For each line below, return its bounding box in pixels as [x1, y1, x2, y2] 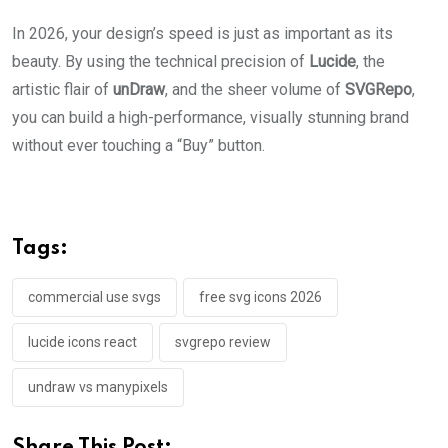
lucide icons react [28, 334, 137, 351]
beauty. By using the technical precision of [12, 52, 309, 72]
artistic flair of [12, 80, 113, 100]
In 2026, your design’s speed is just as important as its [12, 24, 393, 44]
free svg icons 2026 [199, 289, 322, 306]
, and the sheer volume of [165, 80, 345, 100]
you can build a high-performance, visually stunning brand [12, 108, 409, 128]
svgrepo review [175, 334, 271, 351]
